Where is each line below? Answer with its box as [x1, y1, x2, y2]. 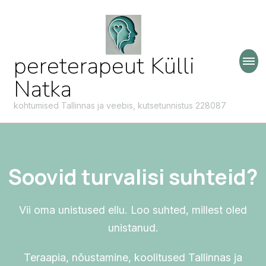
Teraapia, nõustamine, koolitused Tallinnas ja [24, 251, 242, 264]
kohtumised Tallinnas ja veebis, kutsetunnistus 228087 [14, 100, 227, 111]
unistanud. [107, 221, 159, 235]
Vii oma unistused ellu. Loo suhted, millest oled [19, 204, 247, 217]
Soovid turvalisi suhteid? [8, 162, 258, 192]
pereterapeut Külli [14, 50, 195, 83]
